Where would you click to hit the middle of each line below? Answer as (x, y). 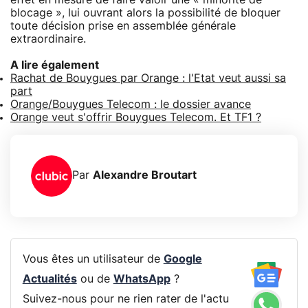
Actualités (49, 279)
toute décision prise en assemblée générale (123, 26)
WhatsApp (142, 279)
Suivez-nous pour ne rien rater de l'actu (125, 299)
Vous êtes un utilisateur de (93, 260)
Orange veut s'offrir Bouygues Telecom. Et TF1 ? (136, 117)
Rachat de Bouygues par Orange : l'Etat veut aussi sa (148, 78)
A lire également (55, 65)
